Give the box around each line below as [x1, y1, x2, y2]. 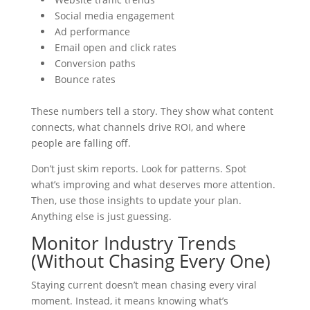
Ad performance [54, 25, 130, 39]
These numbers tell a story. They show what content [30, 104, 273, 118]
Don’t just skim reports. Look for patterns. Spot [30, 162, 246, 176]
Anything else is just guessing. [30, 210, 172, 224]
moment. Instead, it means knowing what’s [30, 294, 228, 308]
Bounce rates [54, 73, 116, 86]
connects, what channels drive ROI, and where [30, 120, 246, 134]
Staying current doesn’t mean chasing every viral [30, 278, 257, 292]
